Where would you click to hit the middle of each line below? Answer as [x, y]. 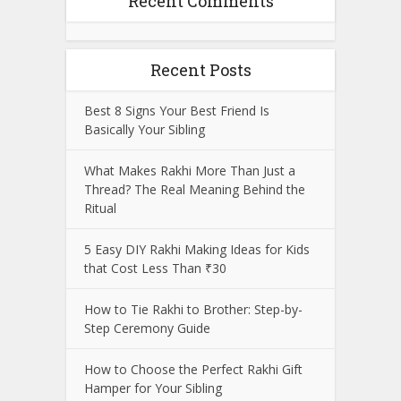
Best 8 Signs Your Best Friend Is [177, 111]
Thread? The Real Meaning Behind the [195, 190]
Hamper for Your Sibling [153, 388]
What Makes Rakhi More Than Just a [190, 171]
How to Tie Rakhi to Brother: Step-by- [193, 310]
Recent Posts [200, 70]
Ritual [100, 209]
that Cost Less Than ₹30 [155, 269]
